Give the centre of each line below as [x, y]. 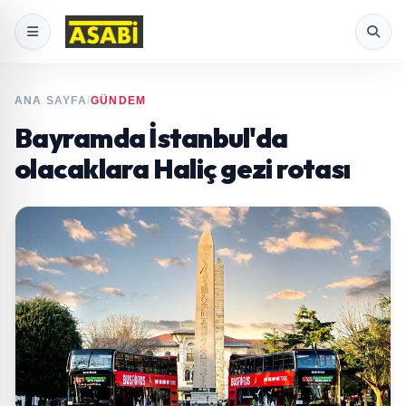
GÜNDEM [119, 101]
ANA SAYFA [51, 101]
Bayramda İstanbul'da [151, 138]
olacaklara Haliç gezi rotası [182, 169]
